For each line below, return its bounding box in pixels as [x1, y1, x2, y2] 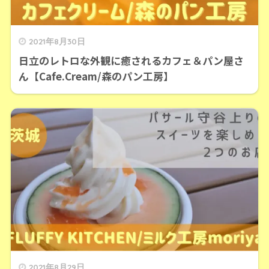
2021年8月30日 [28, 35, 85, 46]
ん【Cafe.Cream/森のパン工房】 [18, 68, 174, 83]
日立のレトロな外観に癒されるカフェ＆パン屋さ [18, 52, 244, 68]
